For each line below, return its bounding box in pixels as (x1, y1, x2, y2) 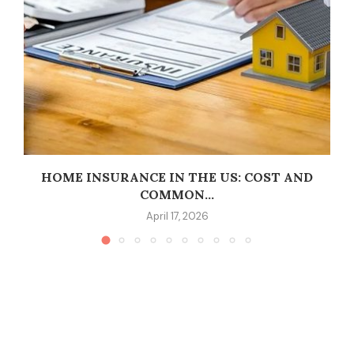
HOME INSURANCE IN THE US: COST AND (41, 169, 313, 186)
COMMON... (140, 186, 214, 203)
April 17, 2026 (145, 209, 209, 224)
